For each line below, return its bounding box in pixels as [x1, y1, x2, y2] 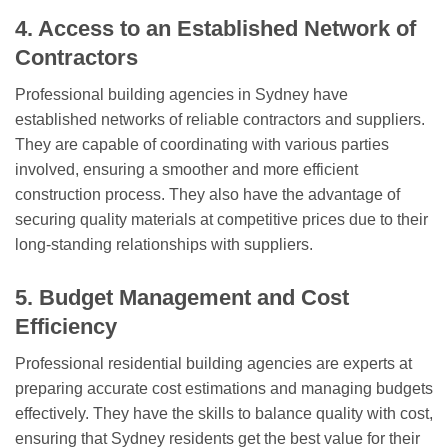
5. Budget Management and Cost [15, 284, 349, 310]
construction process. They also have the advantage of [15, 185, 400, 203]
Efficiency [15, 313, 117, 339]
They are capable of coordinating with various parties [15, 135, 389, 153]
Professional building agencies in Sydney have [15, 85, 348, 103]
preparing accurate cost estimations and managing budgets [15, 379, 433, 397]
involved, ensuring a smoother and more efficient [15, 160, 358, 178]
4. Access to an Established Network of [15, 15, 416, 41]
